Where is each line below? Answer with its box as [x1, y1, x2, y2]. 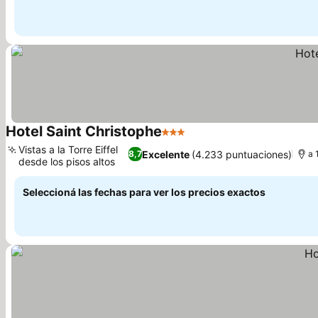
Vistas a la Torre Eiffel [18, 143, 118, 155]
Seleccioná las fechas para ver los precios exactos [23, 186, 265, 198]
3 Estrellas [161, 132, 217, 146]
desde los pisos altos [18, 155, 115, 168]
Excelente [142, 148, 190, 160]
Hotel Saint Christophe [6, 123, 162, 140]
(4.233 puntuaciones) [192, 148, 292, 160]
